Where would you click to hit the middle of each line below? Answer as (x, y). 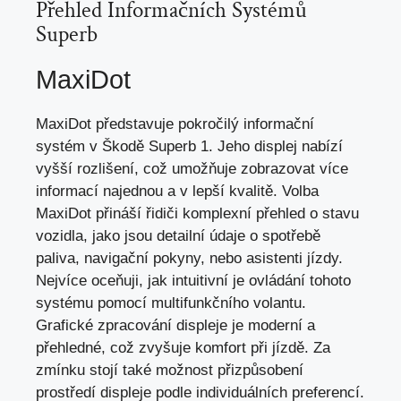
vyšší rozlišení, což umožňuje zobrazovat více (192, 169)
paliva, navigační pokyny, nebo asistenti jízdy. (189, 259)
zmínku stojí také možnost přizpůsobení (170, 371)
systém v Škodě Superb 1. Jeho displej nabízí (189, 147)
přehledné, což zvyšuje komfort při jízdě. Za (183, 348)
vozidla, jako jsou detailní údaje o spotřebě (178, 236)
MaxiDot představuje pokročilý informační (175, 124)
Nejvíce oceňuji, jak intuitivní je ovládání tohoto (193, 281)
